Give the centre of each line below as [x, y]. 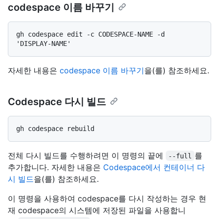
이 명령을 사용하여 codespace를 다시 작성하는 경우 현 [107, 198]
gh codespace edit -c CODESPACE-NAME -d [90, 34]
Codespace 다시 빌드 [57, 101]
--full [180, 156]
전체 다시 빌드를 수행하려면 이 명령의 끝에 [87, 155]
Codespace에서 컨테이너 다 [154, 167]
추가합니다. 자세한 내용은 [55, 167]
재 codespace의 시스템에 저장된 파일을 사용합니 [97, 210]
